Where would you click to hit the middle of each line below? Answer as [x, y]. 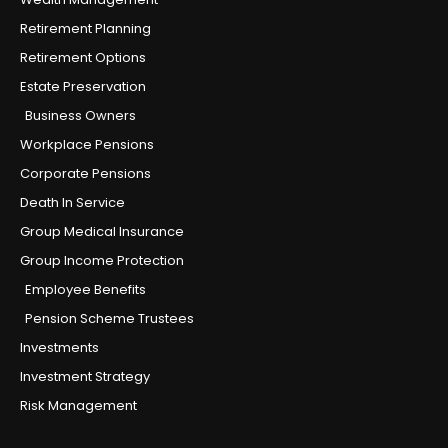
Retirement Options [83, 58]
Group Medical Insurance [102, 232]
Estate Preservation [83, 87]
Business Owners [80, 116]
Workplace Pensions [87, 145]
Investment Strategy [85, 377]
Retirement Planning [85, 29]
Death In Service [72, 203]
